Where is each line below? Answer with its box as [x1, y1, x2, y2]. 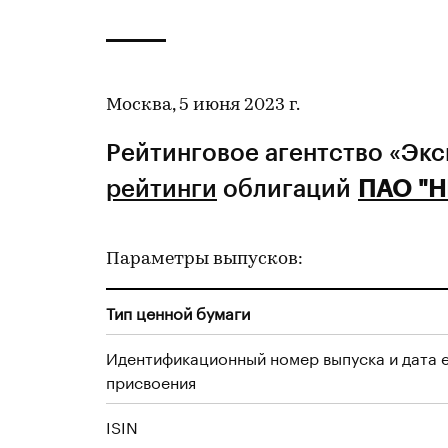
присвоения [106, 368, 196, 393]
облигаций [217, 173, 358, 202]
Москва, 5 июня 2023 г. [106, 96, 300, 115]
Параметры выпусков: [106, 250, 303, 269]
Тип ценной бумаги [106, 299, 250, 324]
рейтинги [106, 173, 217, 202]
